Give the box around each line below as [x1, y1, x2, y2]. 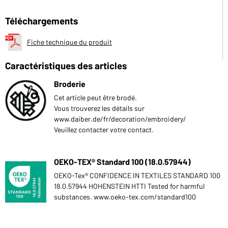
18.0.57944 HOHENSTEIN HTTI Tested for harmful [54, 181, 205, 190]
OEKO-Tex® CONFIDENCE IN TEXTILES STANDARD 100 [54, 170, 220, 180]
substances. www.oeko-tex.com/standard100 [54, 192, 196, 201]
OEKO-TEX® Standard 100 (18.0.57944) [54, 156, 191, 166]
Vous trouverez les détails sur [54, 103, 145, 112]
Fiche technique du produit [26, 37, 112, 46]
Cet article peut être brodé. [54, 93, 137, 102]
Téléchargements [5, 14, 78, 26]
